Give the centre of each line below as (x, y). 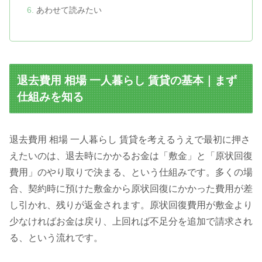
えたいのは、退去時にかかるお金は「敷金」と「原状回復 (131, 156)
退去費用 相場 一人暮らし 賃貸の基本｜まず (127, 80)
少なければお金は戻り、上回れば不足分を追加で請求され (131, 222)
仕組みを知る (51, 96)
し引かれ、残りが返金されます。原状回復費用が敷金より (131, 205)
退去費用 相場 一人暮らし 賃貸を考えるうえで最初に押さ (130, 140)
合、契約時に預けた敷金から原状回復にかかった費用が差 (131, 189)
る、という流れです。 (56, 238)
